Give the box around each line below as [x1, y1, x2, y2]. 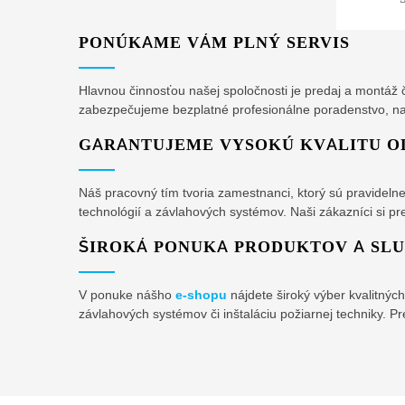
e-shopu [175, 287, 227, 302]
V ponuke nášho [79, 287, 175, 302]
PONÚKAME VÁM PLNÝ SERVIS [79, 33, 350, 52]
